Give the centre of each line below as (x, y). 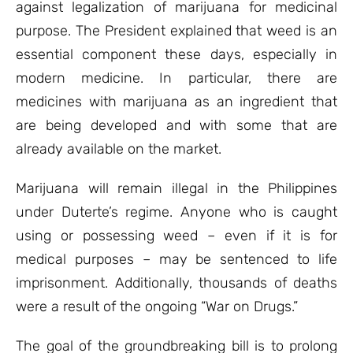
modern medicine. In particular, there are (176, 78)
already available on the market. (119, 149)
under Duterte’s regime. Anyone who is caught (176, 212)
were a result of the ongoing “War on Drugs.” (157, 307)
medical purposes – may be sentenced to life (176, 259)
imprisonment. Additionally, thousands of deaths (176, 283)
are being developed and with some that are (176, 125)
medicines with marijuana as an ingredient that (176, 102)
